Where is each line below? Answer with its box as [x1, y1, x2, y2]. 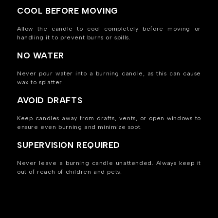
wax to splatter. [17, 78, 64, 86]
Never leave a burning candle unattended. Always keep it [17, 159, 201, 167]
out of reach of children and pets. [17, 168, 122, 176]
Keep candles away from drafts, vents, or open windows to [17, 114, 201, 122]
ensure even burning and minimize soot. [17, 123, 142, 131]
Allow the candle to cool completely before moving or [17, 25, 201, 33]
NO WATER [17, 51, 64, 61]
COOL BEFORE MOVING [17, 6, 118, 16]
